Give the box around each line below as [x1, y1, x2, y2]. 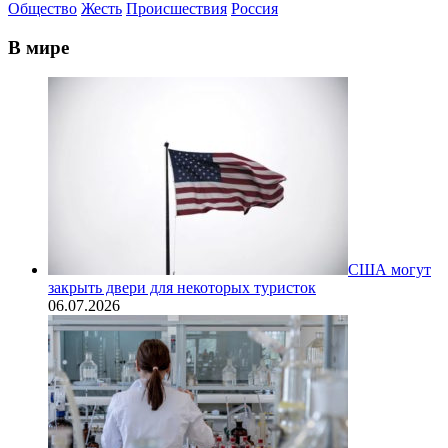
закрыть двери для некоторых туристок [48, 279, 316, 297]
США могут [348, 261, 431, 279]
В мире [8, 36, 69, 58]
